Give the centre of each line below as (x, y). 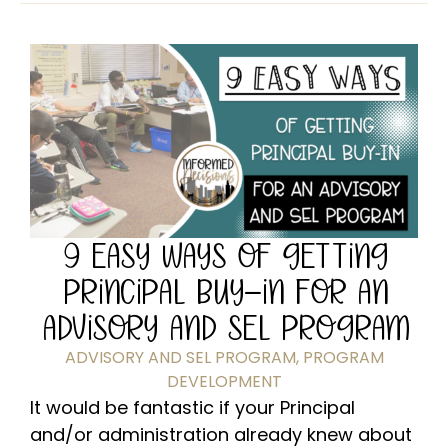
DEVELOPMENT (224, 381)
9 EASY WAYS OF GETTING (224, 255)
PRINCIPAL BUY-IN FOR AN (224, 291)
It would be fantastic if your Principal (192, 407)
